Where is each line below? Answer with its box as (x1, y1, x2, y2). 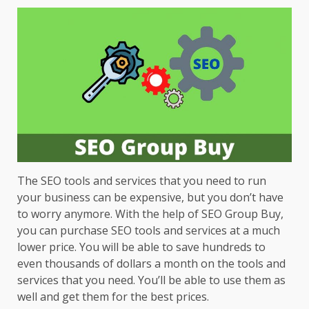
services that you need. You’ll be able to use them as (17, 272, 286, 288)
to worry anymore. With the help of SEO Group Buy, (17, 206, 283, 221)
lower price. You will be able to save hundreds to (17, 239, 266, 255)
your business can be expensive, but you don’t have (17, 189, 283, 205)
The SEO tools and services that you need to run (17, 172, 266, 188)
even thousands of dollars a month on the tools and (17, 255, 286, 271)
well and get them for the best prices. (17, 288, 209, 304)
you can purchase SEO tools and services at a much (17, 222, 280, 238)
